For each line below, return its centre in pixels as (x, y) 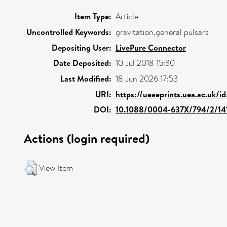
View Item (56, 168)
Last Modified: (86, 78)
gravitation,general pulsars (162, 32)
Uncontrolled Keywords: (69, 32)
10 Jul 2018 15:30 (145, 63)
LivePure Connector (151, 47)
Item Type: (93, 16)
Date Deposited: (82, 63)
